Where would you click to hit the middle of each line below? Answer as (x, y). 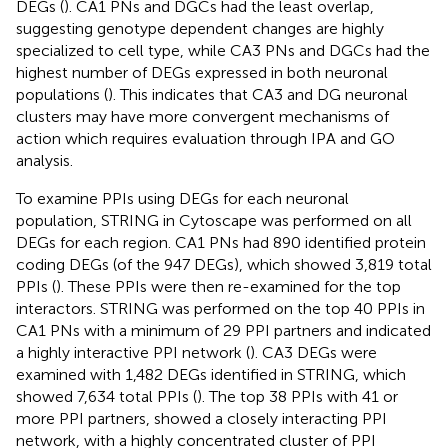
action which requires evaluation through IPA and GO (205, 138)
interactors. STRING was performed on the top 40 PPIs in (220, 308)
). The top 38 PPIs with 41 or (297, 396)
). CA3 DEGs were (313, 352)
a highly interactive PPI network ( (133, 352)
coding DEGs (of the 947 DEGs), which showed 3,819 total (224, 264)
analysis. (44, 160)
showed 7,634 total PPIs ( (106, 396)
